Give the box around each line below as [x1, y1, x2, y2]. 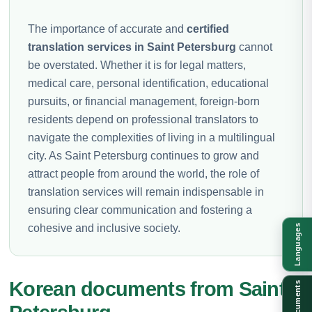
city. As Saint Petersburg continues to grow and [28, 149, 259, 162]
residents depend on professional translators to [28, 113, 258, 125]
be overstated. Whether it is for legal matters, [28, 58, 246, 71]
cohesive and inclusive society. [28, 221, 180, 234]
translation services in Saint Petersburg [28, 40, 236, 53]
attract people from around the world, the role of [28, 167, 259, 180]
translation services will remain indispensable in [28, 185, 264, 198]
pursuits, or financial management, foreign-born [28, 95, 260, 107]
